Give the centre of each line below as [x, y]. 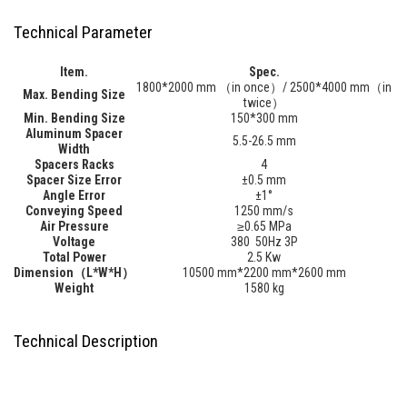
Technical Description [86, 341]
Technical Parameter [83, 32]
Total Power [74, 257]
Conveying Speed [74, 210]
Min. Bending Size [74, 118]
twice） [264, 102]
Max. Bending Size [74, 94]
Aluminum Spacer [74, 133]
